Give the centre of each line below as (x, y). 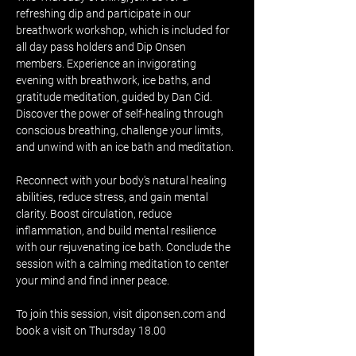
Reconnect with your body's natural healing (122, 180)
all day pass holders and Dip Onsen (102, 47)
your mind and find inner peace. (93, 281)
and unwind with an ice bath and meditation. (125, 147)
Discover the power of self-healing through (121, 114)
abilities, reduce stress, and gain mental (113, 197)
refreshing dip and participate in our (104, 14)
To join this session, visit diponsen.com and (122, 314)
